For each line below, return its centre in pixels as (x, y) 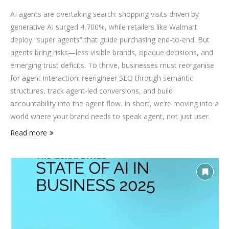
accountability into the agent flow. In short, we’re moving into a (114, 104)
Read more (29, 133)
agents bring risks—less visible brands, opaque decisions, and (112, 52)
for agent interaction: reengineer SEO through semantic (102, 78)
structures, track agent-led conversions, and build (91, 91)
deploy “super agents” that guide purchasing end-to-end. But (110, 40)
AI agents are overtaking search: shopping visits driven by (105, 14)
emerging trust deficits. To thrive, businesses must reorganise (112, 65)
